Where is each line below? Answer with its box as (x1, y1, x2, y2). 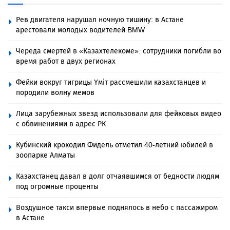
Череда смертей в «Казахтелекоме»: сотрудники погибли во (16, 47, 221, 56)
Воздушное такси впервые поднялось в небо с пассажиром (16, 203, 218, 213)
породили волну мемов (16, 88, 94, 98)
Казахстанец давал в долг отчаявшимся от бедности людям (16, 172, 219, 181)
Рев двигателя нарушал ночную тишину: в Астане (16, 15, 184, 25)
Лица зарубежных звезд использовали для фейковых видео (16, 109, 221, 119)
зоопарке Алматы (16, 151, 75, 160)
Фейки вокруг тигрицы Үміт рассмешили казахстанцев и (16, 78, 206, 87)
